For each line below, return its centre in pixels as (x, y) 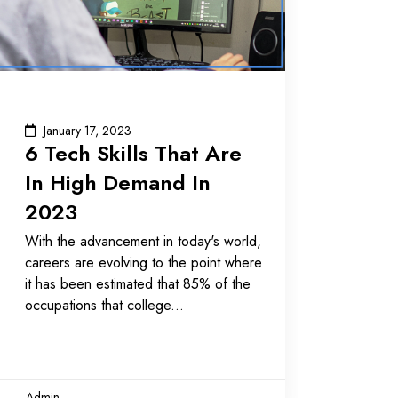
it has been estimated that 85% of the (137, 283)
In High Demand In (117, 182)
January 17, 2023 (87, 130)
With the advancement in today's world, (143, 241)
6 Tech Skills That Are (133, 153)
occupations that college (97, 305)
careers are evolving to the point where (143, 262)
